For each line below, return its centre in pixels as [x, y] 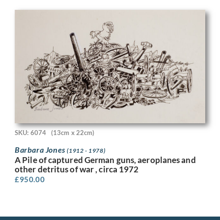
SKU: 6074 [30, 133]
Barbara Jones [41, 150]
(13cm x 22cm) [73, 133]
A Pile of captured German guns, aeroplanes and [105, 160]
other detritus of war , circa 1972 [77, 169]
